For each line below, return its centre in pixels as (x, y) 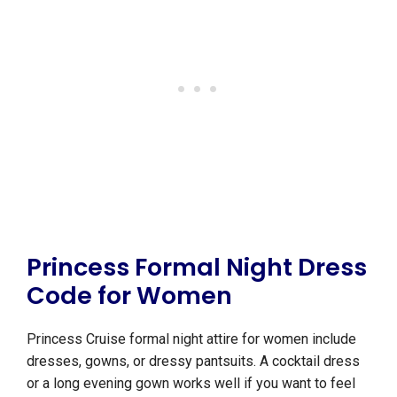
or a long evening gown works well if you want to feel (191, 383)
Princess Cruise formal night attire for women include (191, 339)
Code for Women (129, 295)
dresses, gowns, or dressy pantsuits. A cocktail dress (193, 361)
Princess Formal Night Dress (197, 267)
